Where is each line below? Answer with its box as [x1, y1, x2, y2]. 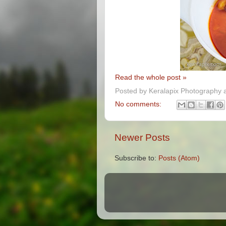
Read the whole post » [115, 74, 187, 82]
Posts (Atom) [158, 154, 200, 162]
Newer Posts [115, 132, 170, 143]
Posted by [115, 87, 149, 95]
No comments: [115, 100, 163, 108]
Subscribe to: [115, 154, 158, 162]
